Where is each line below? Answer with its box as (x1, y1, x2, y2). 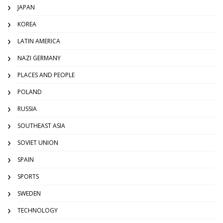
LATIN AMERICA (17, 37, 60, 46)
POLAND (17, 88, 42, 97)
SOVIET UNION (17, 138, 58, 147)
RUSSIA (17, 105, 37, 113)
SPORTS (17, 172, 39, 181)
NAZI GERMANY (17, 54, 61, 63)
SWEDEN (17, 189, 41, 198)
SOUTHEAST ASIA (17, 121, 65, 130)
